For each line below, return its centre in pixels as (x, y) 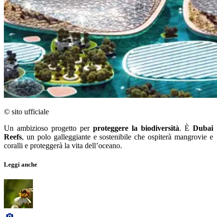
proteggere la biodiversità (136, 128)
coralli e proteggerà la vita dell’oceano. (65, 146)
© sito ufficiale (26, 112)
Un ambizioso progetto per (48, 128)
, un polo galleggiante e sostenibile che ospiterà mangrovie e (117, 137)
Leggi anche (21, 165)
